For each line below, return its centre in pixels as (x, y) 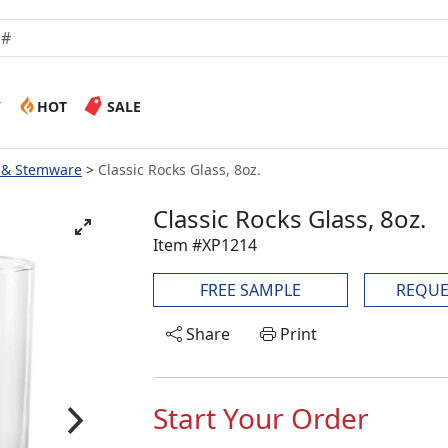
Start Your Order (261, 418)
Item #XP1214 (205, 245)
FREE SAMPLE (250, 290)
